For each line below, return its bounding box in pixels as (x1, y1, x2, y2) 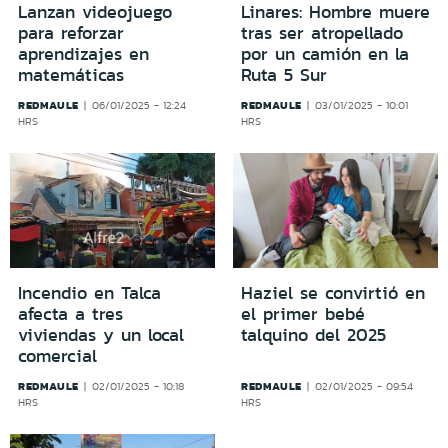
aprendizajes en (18, 40, 149, 67)
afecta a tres (18, 301, 123, 328)
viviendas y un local (18, 322, 184, 349)
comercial (18, 343, 97, 370)
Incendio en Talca (18, 280, 161, 307)
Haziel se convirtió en (241, 280, 425, 307)
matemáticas (18, 61, 124, 88)
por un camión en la (241, 40, 409, 67)
